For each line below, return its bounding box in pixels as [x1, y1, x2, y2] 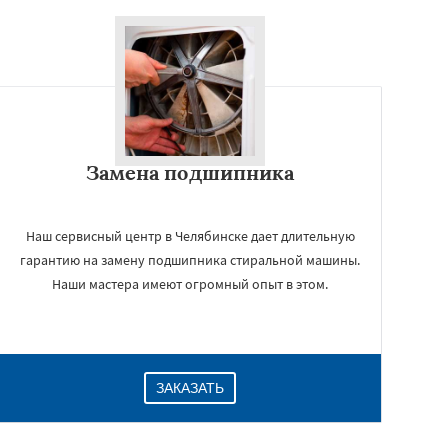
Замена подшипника [86, 160, 294, 185]
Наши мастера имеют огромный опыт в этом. [52, 275, 328, 293]
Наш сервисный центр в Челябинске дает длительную [25, 227, 355, 245]
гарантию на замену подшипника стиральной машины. [20, 251, 360, 269]
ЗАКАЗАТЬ [156, 380, 224, 396]
